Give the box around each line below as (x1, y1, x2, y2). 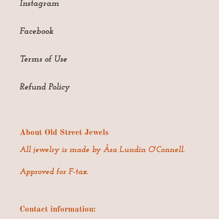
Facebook (20, 26, 53, 36)
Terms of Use (20, 54, 67, 64)
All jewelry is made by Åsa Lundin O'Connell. (20, 146, 185, 154)
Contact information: (20, 205, 96, 214)
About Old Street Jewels (20, 128, 109, 137)
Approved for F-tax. (20, 167, 88, 176)
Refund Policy (20, 82, 70, 92)
